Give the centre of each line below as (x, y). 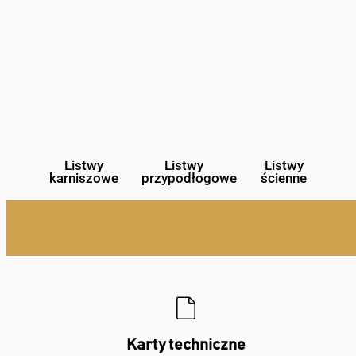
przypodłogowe (189, 178)
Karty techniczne (186, 344)
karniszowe (83, 178)
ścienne (284, 178)
